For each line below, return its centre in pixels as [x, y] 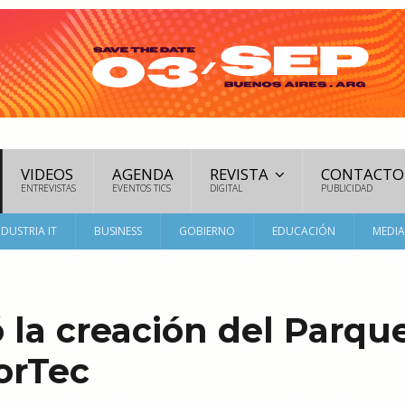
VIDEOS [47, 174]
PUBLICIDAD [347, 188]
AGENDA [143, 174]
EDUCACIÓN [304, 231]
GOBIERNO [207, 231]
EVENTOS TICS [141, 188]
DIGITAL [226, 188]
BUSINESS [118, 231]
